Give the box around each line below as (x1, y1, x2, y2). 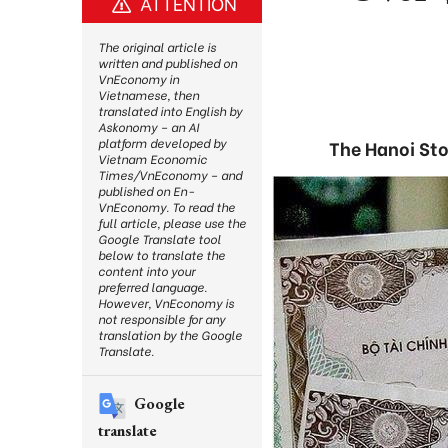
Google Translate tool (98, 230, 221, 247)
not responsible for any (98, 310, 225, 327)
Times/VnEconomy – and (98, 166, 242, 183)
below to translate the (98, 246, 225, 263)
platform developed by (98, 134, 226, 151)
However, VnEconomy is (98, 294, 234, 311)
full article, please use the (98, 214, 246, 231)
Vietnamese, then (98, 86, 199, 103)
